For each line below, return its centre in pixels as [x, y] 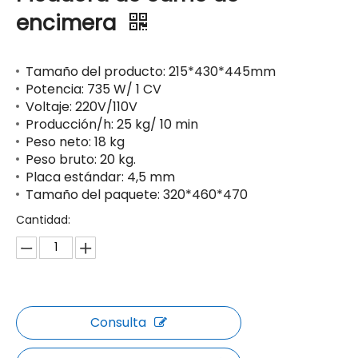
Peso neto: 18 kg [75, 142]
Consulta [118, 323]
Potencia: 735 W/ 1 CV [93, 89]
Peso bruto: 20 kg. [81, 160]
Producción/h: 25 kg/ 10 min [112, 125]
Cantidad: [43, 220]
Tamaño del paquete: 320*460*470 [137, 195]
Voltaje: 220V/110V [82, 107]
